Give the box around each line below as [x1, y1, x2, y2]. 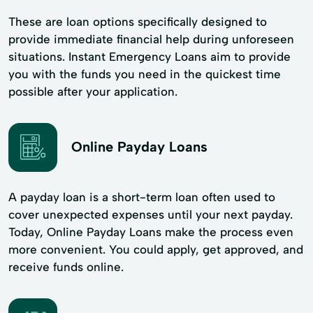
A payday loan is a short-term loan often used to [8, 189, 275, 204]
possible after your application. [8, 84, 177, 99]
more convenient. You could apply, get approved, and [8, 242, 303, 256]
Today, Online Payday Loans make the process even [8, 224, 293, 239]
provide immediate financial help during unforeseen [8, 31, 294, 46]
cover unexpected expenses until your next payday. [8, 207, 293, 221]
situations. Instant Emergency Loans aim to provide [8, 49, 291, 64]
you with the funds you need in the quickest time [8, 66, 281, 81]
